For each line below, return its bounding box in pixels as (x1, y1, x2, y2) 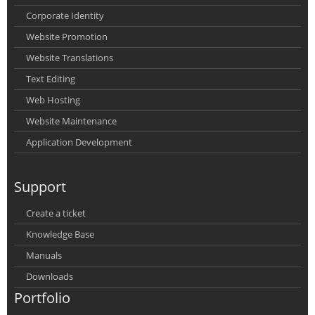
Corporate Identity (26, 8, 104, 22)
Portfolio (14, 288, 70, 307)
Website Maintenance (26, 114, 117, 127)
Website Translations (26, 51, 113, 64)
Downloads (26, 269, 73, 283)
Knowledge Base (26, 227, 94, 240)
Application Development (26, 135, 132, 148)
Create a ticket (26, 206, 86, 219)
